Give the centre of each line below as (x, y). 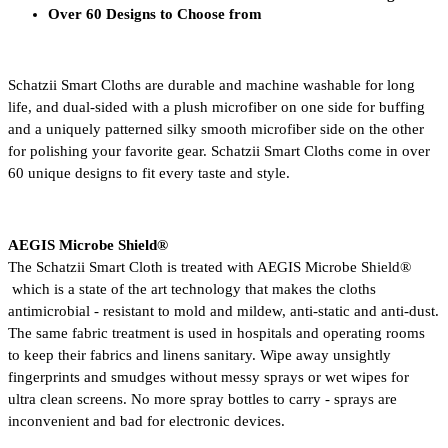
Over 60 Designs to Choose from (155, 14)
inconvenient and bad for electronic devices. (146, 421)
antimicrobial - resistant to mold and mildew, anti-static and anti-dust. (223, 311)
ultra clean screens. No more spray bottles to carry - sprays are (202, 399)
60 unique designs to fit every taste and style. (149, 173)
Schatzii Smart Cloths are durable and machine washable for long (211, 85)
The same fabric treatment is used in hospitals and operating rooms (216, 333)
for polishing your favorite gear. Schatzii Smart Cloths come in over (219, 151)
